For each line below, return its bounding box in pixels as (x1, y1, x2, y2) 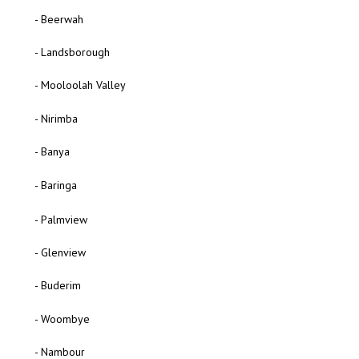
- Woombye (34, 311, 90, 326)
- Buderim (34, 278, 81, 293)
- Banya (34, 144, 70, 159)
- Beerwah (34, 11, 83, 26)
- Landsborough (34, 45, 110, 60)
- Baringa (34, 177, 77, 192)
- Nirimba (34, 111, 78, 126)
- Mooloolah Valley (34, 78, 126, 93)
